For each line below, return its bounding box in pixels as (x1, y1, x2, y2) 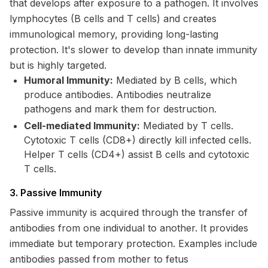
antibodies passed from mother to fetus (10, 253, 188, 265)
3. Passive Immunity (10, 187, 102, 199)
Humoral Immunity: (24, 74, 113, 86)
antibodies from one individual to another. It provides (10, 222, 248, 234)
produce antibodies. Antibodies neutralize (24, 89, 211, 100)
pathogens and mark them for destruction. (24, 103, 217, 115)
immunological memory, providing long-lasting (10, 28, 218, 40)
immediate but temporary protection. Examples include (10, 237, 257, 249)
